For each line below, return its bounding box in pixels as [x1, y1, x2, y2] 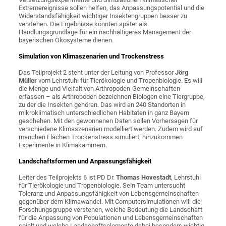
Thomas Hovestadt [116, 174, 172, 182]
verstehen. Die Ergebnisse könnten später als [19, 20, 148, 28]
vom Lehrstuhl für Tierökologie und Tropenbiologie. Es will [37, 77, 203, 85]
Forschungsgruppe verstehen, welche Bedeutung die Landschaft [19, 206, 203, 214]
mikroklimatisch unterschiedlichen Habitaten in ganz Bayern [19, 109, 190, 117]
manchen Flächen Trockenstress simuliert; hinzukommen [19, 133, 183, 141]
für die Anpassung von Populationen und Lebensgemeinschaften [19, 214, 203, 222]
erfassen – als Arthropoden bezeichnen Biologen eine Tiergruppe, [19, 93, 205, 101]
